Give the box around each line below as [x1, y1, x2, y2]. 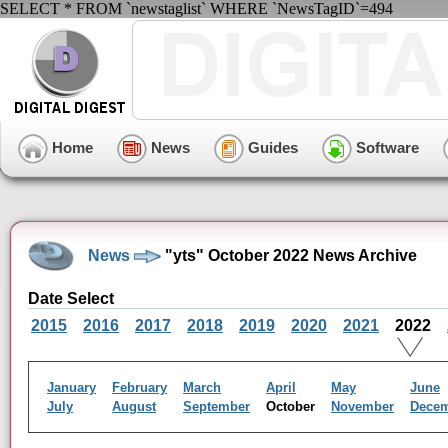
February [112, 380, 167, 395]
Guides [244, 138, 298, 156]
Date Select [28, 290, 114, 307]
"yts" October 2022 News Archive [161, 246, 417, 264]
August [112, 399, 156, 414]
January [47, 380, 96, 395]
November [331, 399, 394, 414]
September [183, 399, 250, 414]
